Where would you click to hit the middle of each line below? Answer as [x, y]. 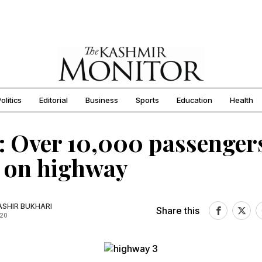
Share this [178, 211]
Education [194, 100]
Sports [147, 100]
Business [102, 100]
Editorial [54, 100]
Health [242, 100]
